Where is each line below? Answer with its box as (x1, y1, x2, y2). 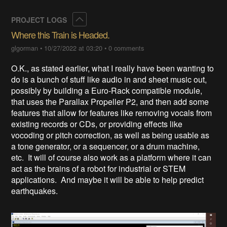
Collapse (87, 13, 115, 24)
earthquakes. (11, 184, 58, 197)
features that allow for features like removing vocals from (11, 106, 212, 119)
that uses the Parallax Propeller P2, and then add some (11, 95, 209, 107)
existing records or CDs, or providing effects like (11, 118, 183, 130)
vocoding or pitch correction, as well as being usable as (11, 129, 210, 141)
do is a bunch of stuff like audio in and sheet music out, (11, 73, 207, 85)
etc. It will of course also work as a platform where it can (11, 151, 212, 163)
